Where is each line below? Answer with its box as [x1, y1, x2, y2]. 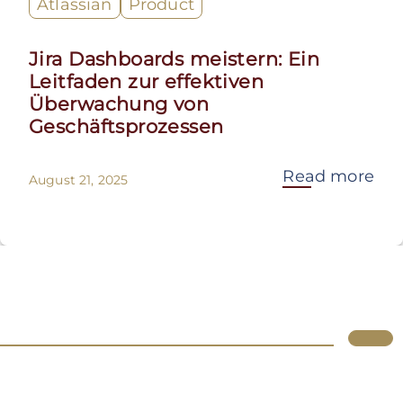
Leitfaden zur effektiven [29, 70, 264, 94]
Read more [282, 166, 374, 187]
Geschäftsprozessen [29, 115, 224, 139]
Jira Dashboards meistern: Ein [29, 48, 320, 71]
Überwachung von [29, 93, 210, 116]
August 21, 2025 [29, 172, 129, 189]
